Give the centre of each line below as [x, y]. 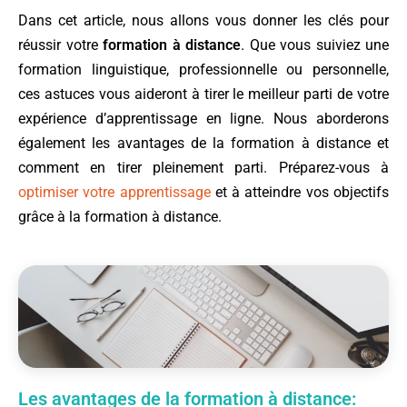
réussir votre [60, 45]
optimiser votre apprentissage [114, 192]
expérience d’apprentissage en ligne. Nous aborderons [203, 118]
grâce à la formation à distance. [120, 216]
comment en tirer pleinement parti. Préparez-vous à [203, 167]
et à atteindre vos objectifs [300, 192]
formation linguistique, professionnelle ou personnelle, [203, 69]
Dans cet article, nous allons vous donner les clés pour [203, 20]
